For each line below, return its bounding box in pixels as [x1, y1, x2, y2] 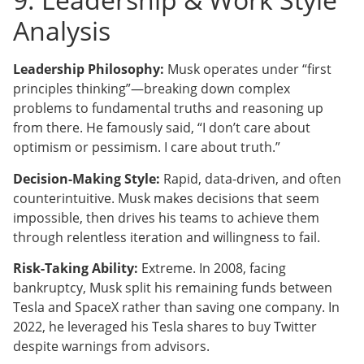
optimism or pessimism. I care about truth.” [13, 138, 280, 157]
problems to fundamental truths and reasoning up [13, 99, 323, 118]
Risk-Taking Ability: [13, 259, 138, 278]
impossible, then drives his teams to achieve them [13, 208, 319, 227]
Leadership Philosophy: [13, 60, 164, 79]
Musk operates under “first [164, 60, 331, 79]
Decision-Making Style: [13, 169, 160, 188]
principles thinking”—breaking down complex [13, 80, 290, 98]
